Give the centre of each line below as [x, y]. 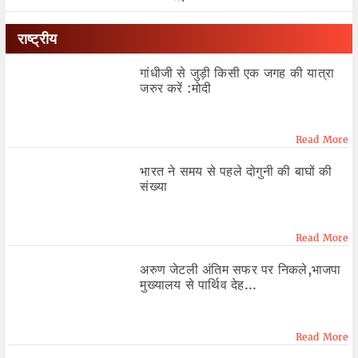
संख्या [154, 187]
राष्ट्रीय [37, 39]
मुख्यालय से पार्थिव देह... [199, 285]
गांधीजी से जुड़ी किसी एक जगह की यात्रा [237, 73]
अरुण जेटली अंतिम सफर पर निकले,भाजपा [241, 270]
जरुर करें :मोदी [176, 88]
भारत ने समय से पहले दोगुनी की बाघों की [236, 171]
